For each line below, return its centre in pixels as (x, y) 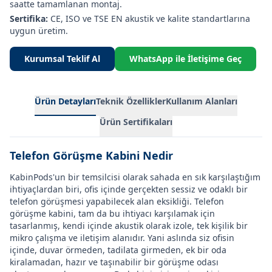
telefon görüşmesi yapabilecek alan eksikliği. (101, 201)
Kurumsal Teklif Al (62, 59)
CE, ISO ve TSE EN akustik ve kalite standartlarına (149, 19)
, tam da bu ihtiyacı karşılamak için (144, 213)
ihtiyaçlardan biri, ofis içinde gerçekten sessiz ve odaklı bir (129, 189)
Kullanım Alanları (202, 101)
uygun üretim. (39, 31)
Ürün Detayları (65, 101)
